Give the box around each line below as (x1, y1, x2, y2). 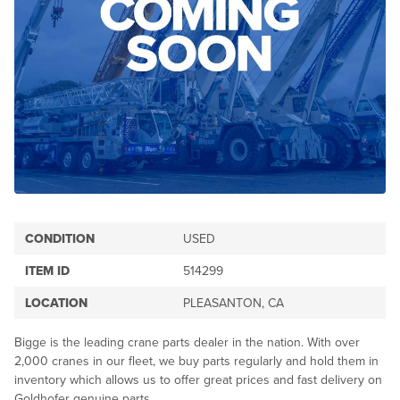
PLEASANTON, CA (183, 296, 284, 311)
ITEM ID (25, 263, 70, 279)
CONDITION (25, 231, 95, 246)
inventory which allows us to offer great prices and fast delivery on (14, 372, 382, 387)
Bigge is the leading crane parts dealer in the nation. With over (14, 335, 360, 350)
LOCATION (25, 296, 87, 311)
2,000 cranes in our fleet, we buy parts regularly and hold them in (14, 354, 379, 369)
